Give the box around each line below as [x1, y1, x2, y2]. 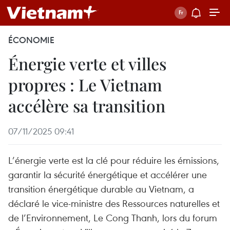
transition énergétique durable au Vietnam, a [8, 182, 194, 195]
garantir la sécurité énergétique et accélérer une [8, 168, 207, 181]
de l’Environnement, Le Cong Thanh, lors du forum [8, 211, 217, 224]
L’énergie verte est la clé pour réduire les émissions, [8, 154, 219, 166]
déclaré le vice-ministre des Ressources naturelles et [8, 197, 220, 209]
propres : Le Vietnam [8, 73, 162, 95]
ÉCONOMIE [8, 34, 54, 46]
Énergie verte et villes [8, 52, 166, 74]
